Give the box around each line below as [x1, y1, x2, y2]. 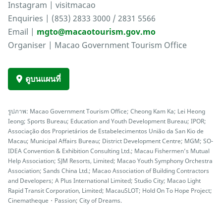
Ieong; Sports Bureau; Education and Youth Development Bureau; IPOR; [8, 117, 206, 125]
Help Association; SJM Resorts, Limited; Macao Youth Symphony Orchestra [8, 157, 213, 165]
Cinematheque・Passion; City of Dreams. [8, 196, 122, 205]
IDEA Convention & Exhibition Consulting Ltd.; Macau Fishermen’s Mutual [8, 147, 210, 155]
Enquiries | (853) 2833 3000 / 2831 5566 [8, 13, 156, 24]
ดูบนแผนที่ [25, 73, 61, 85]
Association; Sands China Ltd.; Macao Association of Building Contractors [8, 166, 209, 175]
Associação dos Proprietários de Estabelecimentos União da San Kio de [8, 127, 204, 135]
